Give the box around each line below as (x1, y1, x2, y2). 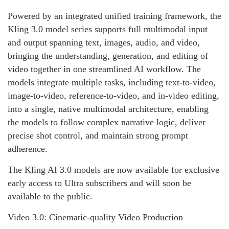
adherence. (8, 143, 48, 154)
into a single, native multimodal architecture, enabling (8, 103, 209, 114)
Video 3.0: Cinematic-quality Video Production (8, 212, 183, 222)
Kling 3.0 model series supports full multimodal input (8, 24, 208, 34)
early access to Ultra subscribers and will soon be (8, 177, 191, 188)
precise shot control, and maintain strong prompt (8, 130, 188, 141)
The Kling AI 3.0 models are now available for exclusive (8, 164, 219, 175)
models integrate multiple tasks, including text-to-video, (8, 77, 216, 87)
